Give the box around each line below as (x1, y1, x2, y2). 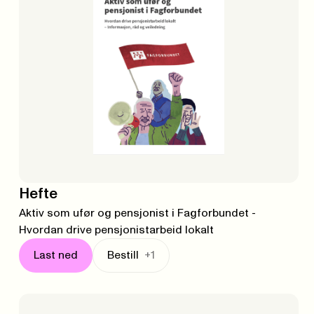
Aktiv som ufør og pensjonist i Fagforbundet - (18, 207, 256, 219)
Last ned (33, 250, 78, 261)
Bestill (107, 250, 139, 261)
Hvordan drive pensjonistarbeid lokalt (18, 224, 214, 236)
